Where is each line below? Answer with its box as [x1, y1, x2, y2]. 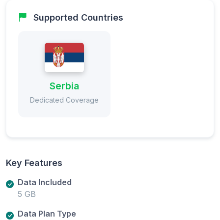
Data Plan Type [18, 208, 76, 219]
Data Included [18, 177, 72, 187]
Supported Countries [33, 12, 123, 23]
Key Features [6, 157, 62, 168]
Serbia [50, 80, 79, 92]
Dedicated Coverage [30, 95, 99, 104]
